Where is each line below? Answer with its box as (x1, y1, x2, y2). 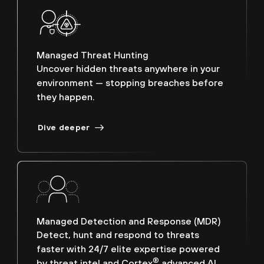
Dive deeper (38, 123, 90, 133)
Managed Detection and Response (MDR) (37, 215, 221, 226)
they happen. (37, 91, 95, 102)
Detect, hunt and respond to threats (37, 229, 199, 240)
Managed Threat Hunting (37, 49, 148, 60)
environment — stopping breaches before (37, 77, 223, 88)
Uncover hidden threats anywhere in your (37, 62, 220, 74)
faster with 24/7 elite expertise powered (37, 243, 220, 254)
